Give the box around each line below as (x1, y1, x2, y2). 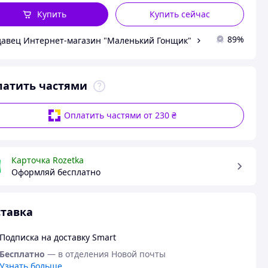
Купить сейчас (150, 8, 211, 20)
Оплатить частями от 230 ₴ (64, 109, 177, 121)
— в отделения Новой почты (47, 248, 166, 260)
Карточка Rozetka (11, 154, 84, 166)
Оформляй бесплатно (11, 166, 100, 178)
